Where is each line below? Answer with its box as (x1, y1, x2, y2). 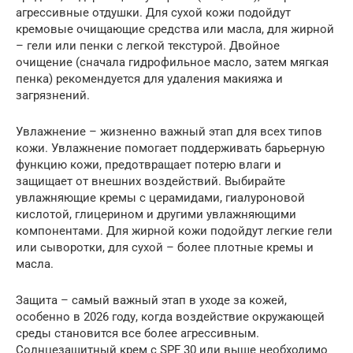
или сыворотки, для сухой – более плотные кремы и (16, 240, 314, 255)
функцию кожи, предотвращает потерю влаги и (16, 157, 281, 172)
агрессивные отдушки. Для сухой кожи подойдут (16, 5, 291, 20)
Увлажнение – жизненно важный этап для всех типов (16, 124, 322, 139)
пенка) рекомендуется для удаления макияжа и (16, 71, 283, 86)
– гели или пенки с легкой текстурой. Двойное (16, 38, 280, 53)
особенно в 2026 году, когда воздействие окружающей (16, 309, 325, 324)
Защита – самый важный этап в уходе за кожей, (16, 292, 287, 307)
